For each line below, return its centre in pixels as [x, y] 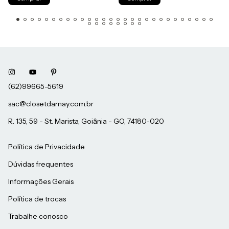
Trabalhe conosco [38, 216]
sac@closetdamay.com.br [51, 104]
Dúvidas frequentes [41, 164]
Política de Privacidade [47, 147]
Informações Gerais [41, 182]
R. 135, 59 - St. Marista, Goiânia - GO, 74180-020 [86, 121]
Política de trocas [37, 199]
